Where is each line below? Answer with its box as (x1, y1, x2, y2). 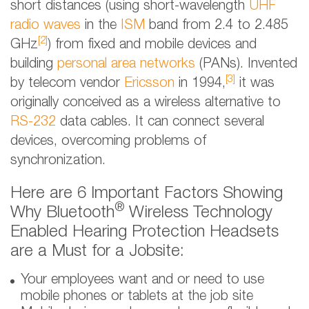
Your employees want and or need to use (21, 274, 264, 287)
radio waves (10, 19, 81, 32)
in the (81, 19, 121, 32)
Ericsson (124, 77, 175, 90)
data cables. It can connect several (56, 116, 264, 129)
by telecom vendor (10, 77, 124, 90)
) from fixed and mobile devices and (48, 39, 257, 52)
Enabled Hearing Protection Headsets (10, 225, 279, 241)
